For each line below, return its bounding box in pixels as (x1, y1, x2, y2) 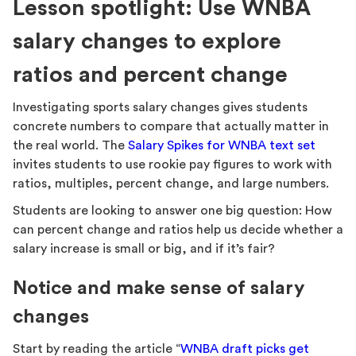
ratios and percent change (13, 64, 288, 86)
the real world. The (13, 139, 128, 152)
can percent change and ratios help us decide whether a (13, 223, 343, 236)
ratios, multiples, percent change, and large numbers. (13, 177, 329, 190)
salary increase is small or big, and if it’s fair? (13, 242, 275, 255)
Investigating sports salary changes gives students (13, 101, 308, 114)
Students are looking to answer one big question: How (13, 204, 332, 217)
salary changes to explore (13, 30, 281, 52)
